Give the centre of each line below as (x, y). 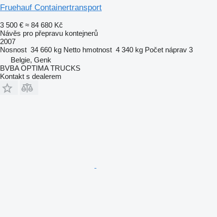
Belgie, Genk (31, 60)
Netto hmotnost (88, 49)
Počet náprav (166, 49)
